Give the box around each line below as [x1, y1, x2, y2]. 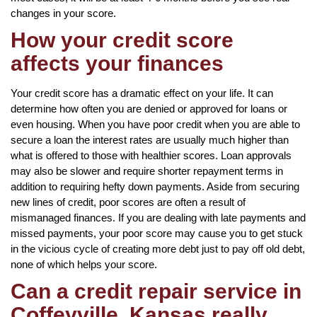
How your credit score [11, 28, 234, 52]
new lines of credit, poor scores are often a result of [11, 195, 246, 208]
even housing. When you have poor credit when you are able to [11, 117, 300, 130]
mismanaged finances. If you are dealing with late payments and [11, 211, 306, 224]
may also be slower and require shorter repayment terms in [11, 164, 283, 177]
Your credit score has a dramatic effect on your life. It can [11, 86, 273, 99]
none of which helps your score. [11, 258, 157, 270]
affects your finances [11, 51, 224, 75]
